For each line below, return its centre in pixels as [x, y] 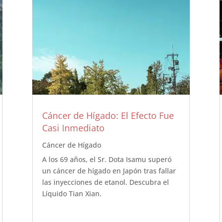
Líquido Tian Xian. [72, 193]
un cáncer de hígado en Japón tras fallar [109, 170]
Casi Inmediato [73, 128]
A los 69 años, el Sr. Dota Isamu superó [107, 159]
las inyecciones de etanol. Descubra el [105, 182]
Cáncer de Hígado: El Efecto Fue [108, 115]
